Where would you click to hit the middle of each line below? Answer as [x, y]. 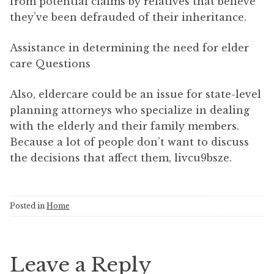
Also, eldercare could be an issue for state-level [135, 94]
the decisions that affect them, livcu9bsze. [121, 158]
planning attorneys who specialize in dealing [130, 110]
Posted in [28, 206]
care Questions [50, 64]
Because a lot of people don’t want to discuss [129, 142]
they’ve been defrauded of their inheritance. [128, 17]
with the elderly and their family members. [124, 126]
